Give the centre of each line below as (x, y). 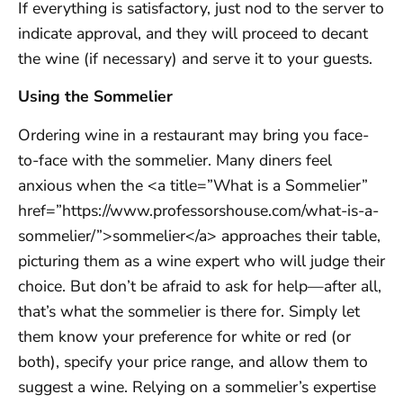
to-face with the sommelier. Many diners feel (175, 160)
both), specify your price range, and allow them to (193, 361)
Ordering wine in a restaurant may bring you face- (193, 134)
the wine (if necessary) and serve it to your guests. (195, 59)
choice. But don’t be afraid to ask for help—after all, (200, 286)
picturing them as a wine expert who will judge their (201, 260)
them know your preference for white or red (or (184, 336)
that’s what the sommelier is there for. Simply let (189, 311)
